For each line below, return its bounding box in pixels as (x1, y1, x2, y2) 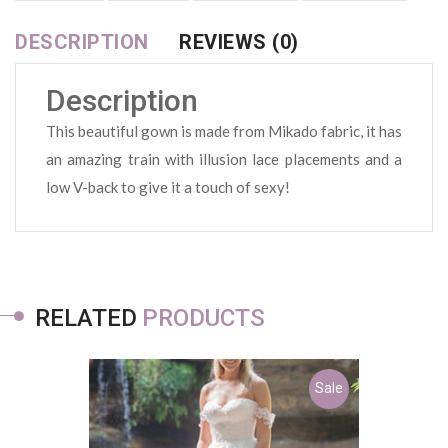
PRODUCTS (142, 303, 265, 332)
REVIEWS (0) (179, 29, 299, 54)
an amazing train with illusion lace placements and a (46, 149, 402, 168)
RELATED (35, 303, 137, 332)
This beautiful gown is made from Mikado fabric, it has (46, 121, 402, 140)
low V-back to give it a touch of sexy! (46, 177, 290, 196)
